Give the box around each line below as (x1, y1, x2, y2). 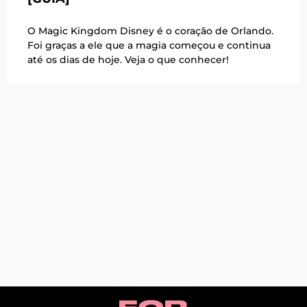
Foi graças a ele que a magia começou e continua (27, 39, 271, 52)
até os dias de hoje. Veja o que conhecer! (27, 53, 229, 66)
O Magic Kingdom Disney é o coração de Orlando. (27, 25, 273, 38)
